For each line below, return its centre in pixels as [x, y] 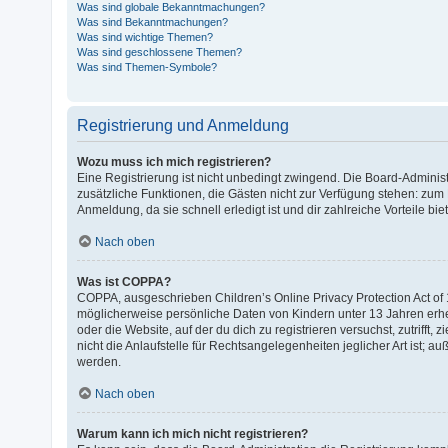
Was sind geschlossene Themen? [160, 51]
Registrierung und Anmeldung [183, 125]
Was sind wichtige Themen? [145, 36]
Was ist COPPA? [124, 281]
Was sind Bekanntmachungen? [153, 21]
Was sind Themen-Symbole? [147, 66]
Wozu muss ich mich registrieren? [174, 161]
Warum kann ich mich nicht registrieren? [193, 433]
